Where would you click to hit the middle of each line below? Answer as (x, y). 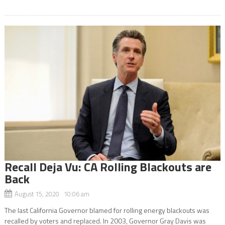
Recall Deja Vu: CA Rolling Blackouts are (108, 167)
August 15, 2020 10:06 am (52, 194)
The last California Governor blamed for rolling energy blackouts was (107, 210)
